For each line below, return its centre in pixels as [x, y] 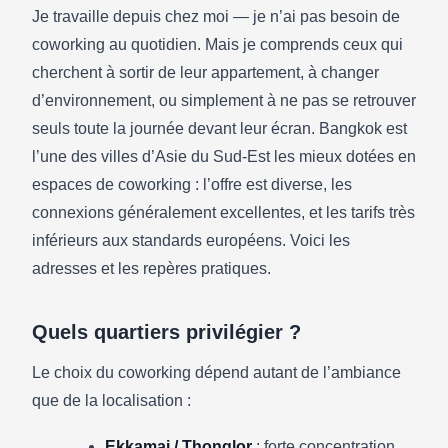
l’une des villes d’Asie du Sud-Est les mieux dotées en [224, 156]
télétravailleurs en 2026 [143, 140]
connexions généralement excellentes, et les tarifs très [223, 212]
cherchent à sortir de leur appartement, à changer [205, 72]
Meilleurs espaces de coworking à [194, 92]
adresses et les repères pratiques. [151, 268]
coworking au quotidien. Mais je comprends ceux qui [217, 44]
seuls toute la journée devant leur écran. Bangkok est [219, 128]
